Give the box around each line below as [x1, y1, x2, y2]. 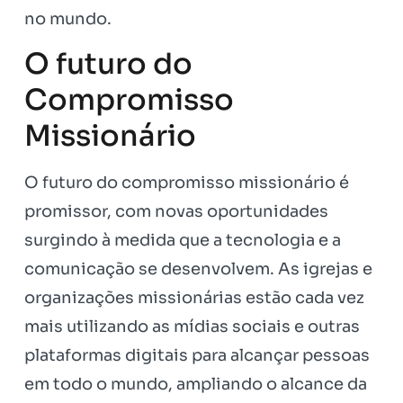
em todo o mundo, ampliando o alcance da [24, 374, 367, 395]
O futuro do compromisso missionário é [24, 173, 349, 193]
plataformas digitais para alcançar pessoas [24, 345, 370, 366]
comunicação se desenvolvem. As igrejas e [24, 259, 372, 280]
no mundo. [24, 8, 112, 29]
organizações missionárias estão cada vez [24, 288, 364, 309]
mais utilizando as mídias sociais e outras [24, 317, 360, 337]
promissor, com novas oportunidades [24, 201, 328, 222]
